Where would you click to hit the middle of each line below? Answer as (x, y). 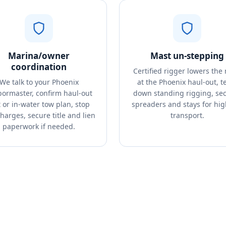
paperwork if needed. (39, 126)
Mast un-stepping (187, 56)
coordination (39, 67)
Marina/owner (39, 56)
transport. (187, 115)
